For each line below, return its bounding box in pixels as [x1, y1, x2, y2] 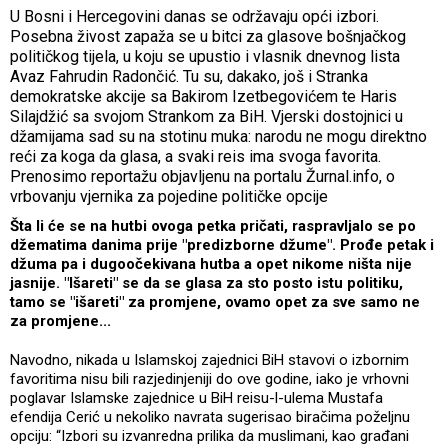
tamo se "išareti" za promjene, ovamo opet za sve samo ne [10, 292, 420, 311]
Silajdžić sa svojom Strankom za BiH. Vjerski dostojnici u [10, 106, 403, 126]
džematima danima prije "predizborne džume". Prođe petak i [10, 235, 434, 254]
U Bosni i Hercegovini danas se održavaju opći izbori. [10, 6, 379, 26]
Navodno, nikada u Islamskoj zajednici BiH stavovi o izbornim [10, 350, 409, 369]
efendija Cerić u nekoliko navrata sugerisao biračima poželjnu [10, 407, 410, 426]
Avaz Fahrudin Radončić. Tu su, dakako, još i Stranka [10, 66, 368, 86]
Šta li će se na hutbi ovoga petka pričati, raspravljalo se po [10, 216, 416, 235]
